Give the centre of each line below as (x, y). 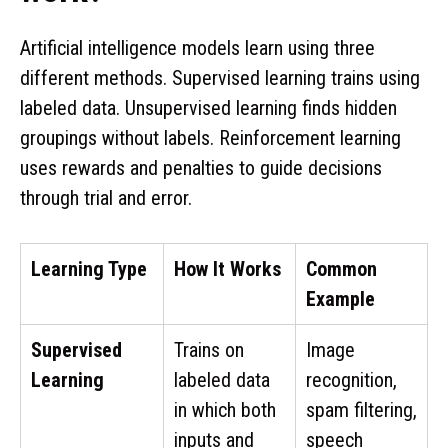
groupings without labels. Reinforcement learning (210, 137)
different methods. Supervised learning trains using (220, 77)
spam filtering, (361, 409)
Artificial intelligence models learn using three (197, 47)
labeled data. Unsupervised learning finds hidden (208, 107)
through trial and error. (106, 197)
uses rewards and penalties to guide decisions (201, 167)
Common (341, 268)
